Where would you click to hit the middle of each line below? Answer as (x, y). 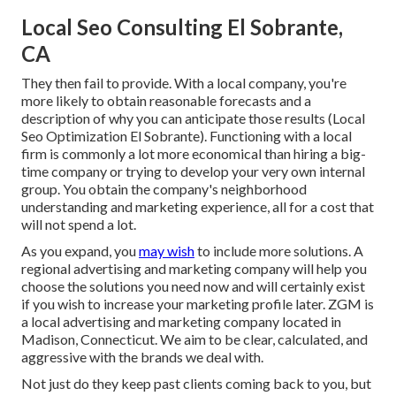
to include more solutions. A (279, 251)
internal (342, 171)
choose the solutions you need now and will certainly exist (193, 286)
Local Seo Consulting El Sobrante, (182, 27)
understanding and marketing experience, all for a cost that (198, 207)
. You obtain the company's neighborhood (182, 189)
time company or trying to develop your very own (170, 171)
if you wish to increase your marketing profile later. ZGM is (198, 304)
